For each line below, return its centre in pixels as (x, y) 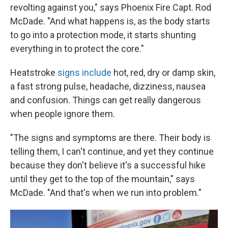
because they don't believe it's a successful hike (108, 165)
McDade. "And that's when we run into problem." (106, 193)
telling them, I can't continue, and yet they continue (112, 151)
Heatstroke (34, 73)
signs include (84, 73)
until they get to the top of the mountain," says (103, 179)
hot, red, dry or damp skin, (163, 73)
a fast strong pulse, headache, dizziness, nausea (108, 86)
